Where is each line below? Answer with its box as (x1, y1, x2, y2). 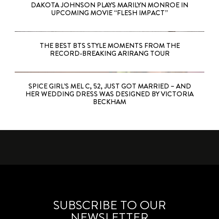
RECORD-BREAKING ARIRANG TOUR (49, 48, 170, 59)
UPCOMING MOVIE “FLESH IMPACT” (51, 8, 168, 18)
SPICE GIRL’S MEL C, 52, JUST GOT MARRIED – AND (28, 81, 191, 91)
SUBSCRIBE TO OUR (53, 197, 166, 214)
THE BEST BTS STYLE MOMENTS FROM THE (39, 41, 180, 51)
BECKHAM (93, 97, 126, 107)
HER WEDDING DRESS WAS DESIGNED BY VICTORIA (25, 89, 194, 99)
